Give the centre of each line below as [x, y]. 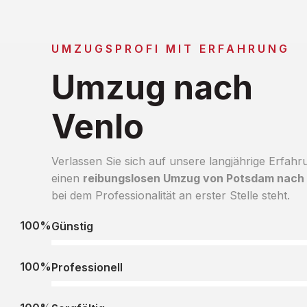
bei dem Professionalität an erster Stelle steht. [170, 195]
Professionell [87, 267]
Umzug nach [152, 87]
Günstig [72, 226]
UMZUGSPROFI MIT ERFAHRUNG [170, 48]
